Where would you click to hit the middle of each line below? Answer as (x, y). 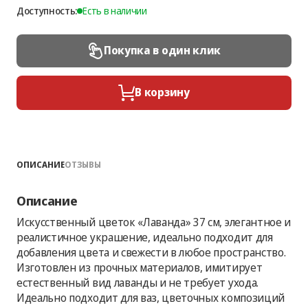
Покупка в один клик (162, 50)
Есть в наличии (115, 11)
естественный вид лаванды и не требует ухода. (137, 282)
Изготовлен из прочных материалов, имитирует (140, 267)
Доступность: (47, 10)
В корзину (162, 92)
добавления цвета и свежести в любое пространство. (151, 252)
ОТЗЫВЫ (83, 164)
